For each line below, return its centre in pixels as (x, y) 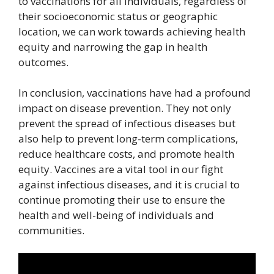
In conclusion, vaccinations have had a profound (135, 92)
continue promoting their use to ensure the (122, 199)
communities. (51, 230)
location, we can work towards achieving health (132, 31)
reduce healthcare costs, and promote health (126, 154)
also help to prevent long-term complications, (128, 138)
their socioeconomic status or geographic (118, 16)
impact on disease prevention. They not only (125, 108)
